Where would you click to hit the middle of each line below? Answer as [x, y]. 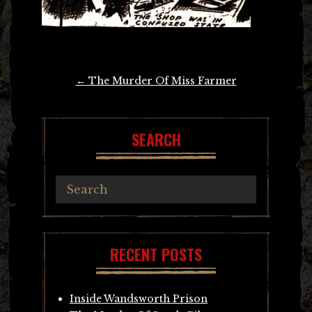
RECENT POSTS [156, 254]
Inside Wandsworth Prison [139, 298]
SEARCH [156, 139]
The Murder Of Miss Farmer [161, 80]
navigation [67, 100]
